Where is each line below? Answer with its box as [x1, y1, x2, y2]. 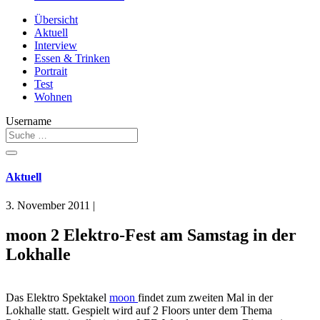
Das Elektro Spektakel [6, 291, 109, 304]
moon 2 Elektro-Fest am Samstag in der [6, 226, 296, 245]
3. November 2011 [6, 199, 90, 211]
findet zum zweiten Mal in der [138, 291, 273, 304]
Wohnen [34, 91, 72, 103]
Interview [34, 39, 77, 51]
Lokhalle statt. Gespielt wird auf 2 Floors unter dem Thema [6, 304, 272, 317]
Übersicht [34, 14, 78, 26]
